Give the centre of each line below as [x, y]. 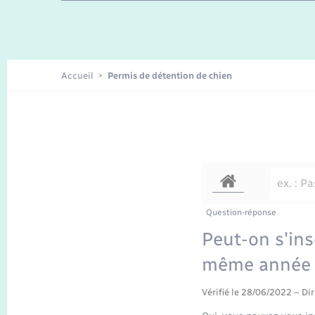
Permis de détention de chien [170, 76]
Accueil [77, 76]
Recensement [114, 44]
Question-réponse [241, 212]
